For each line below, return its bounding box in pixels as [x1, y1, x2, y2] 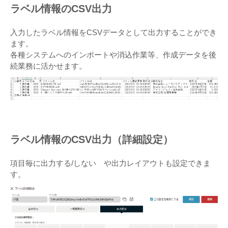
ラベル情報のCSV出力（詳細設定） [10, 134, 173, 146]
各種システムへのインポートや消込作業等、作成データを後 [10, 50, 216, 60]
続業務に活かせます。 [10, 62, 87, 71]
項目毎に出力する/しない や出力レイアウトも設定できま [10, 159, 211, 168]
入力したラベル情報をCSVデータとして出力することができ [10, 28, 217, 37]
